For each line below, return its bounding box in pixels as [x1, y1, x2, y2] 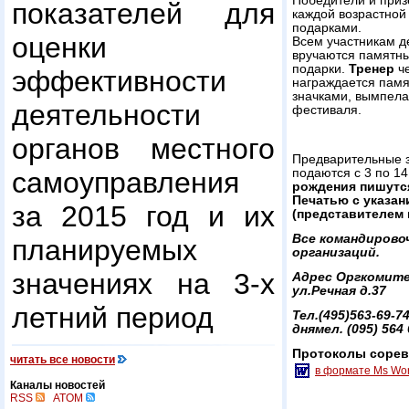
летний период [12, 301, 214, 334]
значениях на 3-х [12, 267, 275, 300]
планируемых [12, 234, 197, 267]
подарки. [292, 61, 349, 76]
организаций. [292, 245, 380, 259]
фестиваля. [292, 102, 362, 117]
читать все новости [10, 353, 115, 366]
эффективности [12, 65, 226, 98]
